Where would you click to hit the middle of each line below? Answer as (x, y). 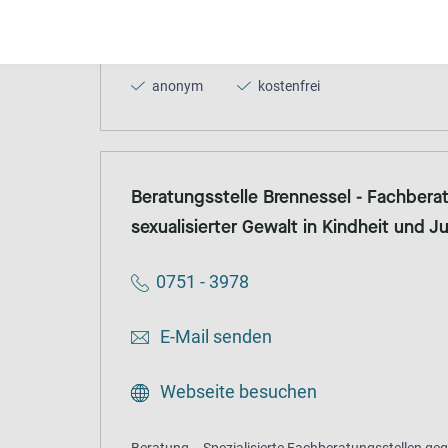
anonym (176, 86)
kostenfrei (287, 86)
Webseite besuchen (236, 392)
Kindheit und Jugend (195, 31)
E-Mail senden (214, 337)
